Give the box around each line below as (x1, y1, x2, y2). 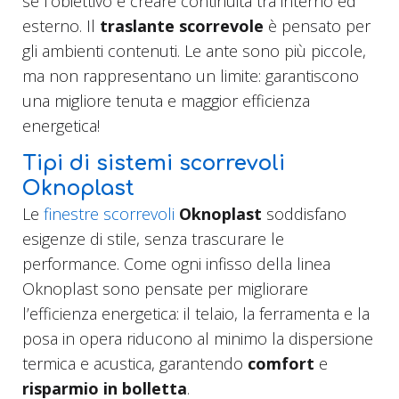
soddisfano (262, 203, 346, 225)
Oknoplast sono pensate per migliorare (22, 278, 308, 300)
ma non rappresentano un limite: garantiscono (22, 65, 359, 87)
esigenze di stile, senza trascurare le (22, 228, 284, 250)
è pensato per (268, 15, 370, 37)
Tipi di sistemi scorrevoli (22, 152, 285, 175)
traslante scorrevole (100, 15, 268, 37)
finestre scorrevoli (39, 203, 175, 225)
